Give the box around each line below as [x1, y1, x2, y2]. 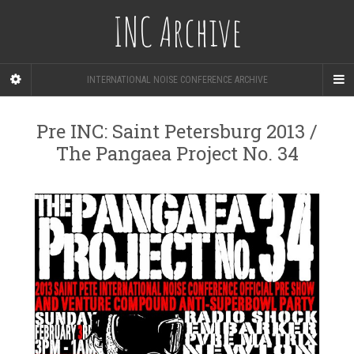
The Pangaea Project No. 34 [55, 141, 299, 166]
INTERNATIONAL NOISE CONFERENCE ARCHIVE [86, 74, 268, 85]
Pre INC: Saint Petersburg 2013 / [36, 119, 318, 144]
